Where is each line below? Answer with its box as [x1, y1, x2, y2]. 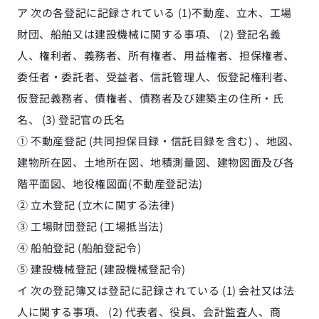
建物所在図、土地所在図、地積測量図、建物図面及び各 [17, 155, 296, 169]
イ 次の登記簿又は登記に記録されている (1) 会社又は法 [17, 283, 295, 298]
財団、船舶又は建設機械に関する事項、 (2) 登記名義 [17, 26, 281, 41]
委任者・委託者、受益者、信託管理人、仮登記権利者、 [17, 69, 296, 84]
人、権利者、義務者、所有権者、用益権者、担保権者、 [17, 48, 296, 63]
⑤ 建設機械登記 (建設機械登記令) [17, 261, 186, 276]
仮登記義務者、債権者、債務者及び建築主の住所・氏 [17, 90, 284, 105]
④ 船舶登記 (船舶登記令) [17, 240, 142, 255]
